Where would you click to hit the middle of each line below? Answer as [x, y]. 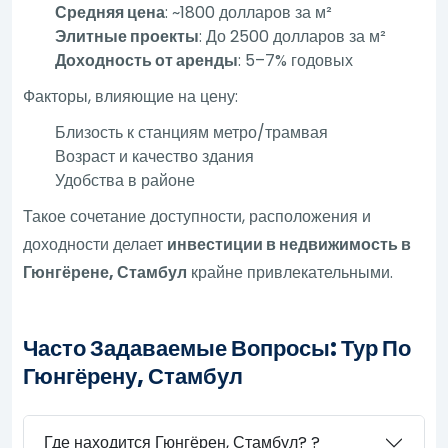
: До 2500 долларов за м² [293, 36]
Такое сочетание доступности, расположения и [197, 216]
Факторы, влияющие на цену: [131, 96]
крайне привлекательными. [290, 272]
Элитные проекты [127, 36]
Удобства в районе [125, 180]
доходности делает [95, 244]
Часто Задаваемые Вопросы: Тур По [217, 348]
